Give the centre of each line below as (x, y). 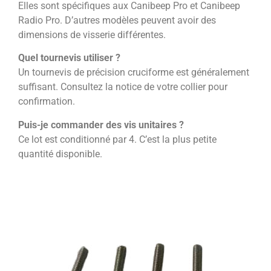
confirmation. (47, 102)
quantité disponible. (60, 154)
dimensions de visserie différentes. (92, 35)
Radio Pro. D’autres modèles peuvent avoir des (117, 21)
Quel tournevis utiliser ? (69, 58)
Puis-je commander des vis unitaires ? (101, 125)
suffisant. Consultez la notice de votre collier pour (123, 87)
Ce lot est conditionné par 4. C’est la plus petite (117, 139)
